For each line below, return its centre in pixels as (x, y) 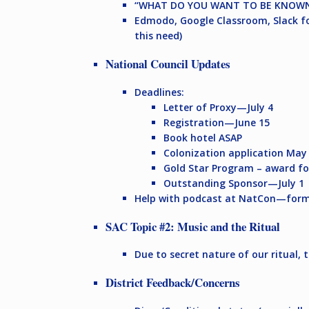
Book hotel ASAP (203, 137)
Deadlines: (159, 92)
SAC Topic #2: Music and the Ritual (193, 226)
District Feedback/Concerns (173, 283)
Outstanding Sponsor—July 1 (234, 183)
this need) (158, 36)
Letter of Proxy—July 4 (218, 107)
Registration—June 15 (217, 122)
